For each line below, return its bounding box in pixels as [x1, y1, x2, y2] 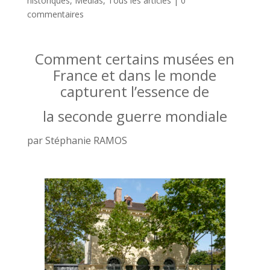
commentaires [27, 8, 84, 20]
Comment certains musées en [35, 49, 235, 69]
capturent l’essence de [60, 81, 210, 101]
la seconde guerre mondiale [42, 106, 227, 126]
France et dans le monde [53, 65, 217, 85]
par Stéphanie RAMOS [27, 134, 127, 147]
